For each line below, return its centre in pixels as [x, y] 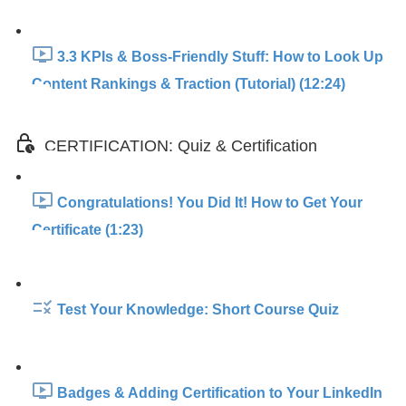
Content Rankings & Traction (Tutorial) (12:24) [188, 84]
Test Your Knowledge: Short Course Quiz [198, 310]
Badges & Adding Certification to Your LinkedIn [220, 393]
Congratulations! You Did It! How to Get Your [210, 203]
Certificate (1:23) [87, 230]
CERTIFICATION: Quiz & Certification [181, 146]
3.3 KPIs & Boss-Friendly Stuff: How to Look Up [220, 57]
